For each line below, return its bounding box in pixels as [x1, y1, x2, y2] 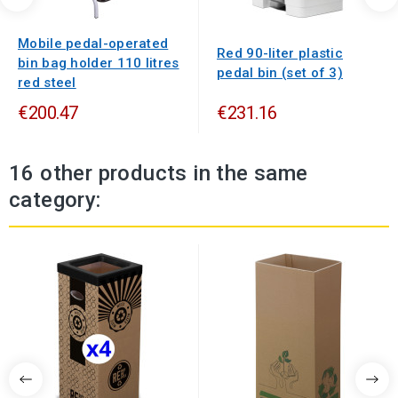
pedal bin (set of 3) [217, 65, 344, 82]
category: [9, 187, 101, 213]
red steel [18, 75, 76, 92]
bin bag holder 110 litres [18, 55, 179, 72]
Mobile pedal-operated [18, 36, 169, 52]
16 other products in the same [9, 161, 308, 187]
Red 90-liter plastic [217, 45, 344, 62]
